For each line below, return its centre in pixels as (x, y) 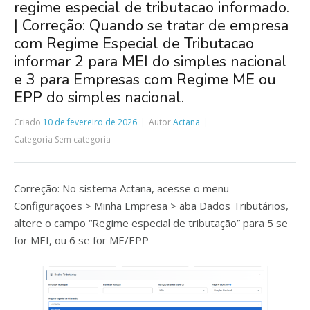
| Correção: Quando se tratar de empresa (151, 26)
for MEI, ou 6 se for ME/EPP (81, 240)
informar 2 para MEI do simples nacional (151, 62)
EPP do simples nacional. (99, 98)
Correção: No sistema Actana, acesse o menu (121, 188)
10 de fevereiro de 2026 (90, 122)
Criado (27, 122)
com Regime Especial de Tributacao (134, 44)
